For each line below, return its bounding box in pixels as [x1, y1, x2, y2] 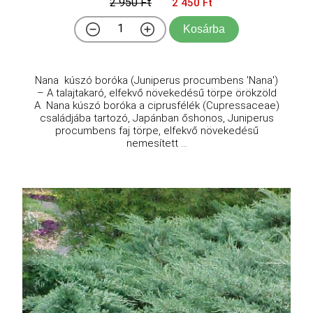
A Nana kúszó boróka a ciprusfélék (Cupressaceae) [34, 99, 279, 112]
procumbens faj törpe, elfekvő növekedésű [54, 124, 259, 137]
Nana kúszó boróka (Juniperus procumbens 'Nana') [35, 73, 278, 87]
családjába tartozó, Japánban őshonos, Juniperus [39, 111, 274, 124]
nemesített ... [126, 136, 187, 150]
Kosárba [183, 22, 225, 35]
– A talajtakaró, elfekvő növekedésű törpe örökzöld [36, 86, 277, 99]
